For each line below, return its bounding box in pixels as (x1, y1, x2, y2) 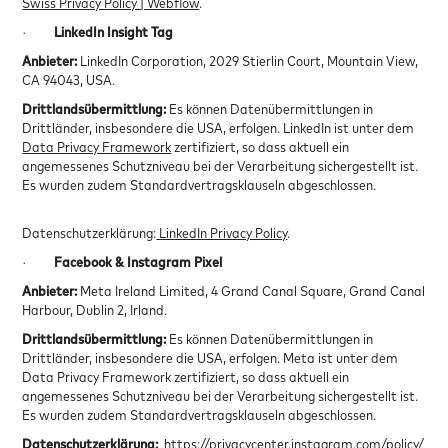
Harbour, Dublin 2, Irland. (22, 300, 168, 318)
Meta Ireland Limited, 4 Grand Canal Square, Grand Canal (80, 281, 426, 299)
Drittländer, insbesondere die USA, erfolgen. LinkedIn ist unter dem (22, 118, 415, 136)
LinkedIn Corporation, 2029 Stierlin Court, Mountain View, (80, 51, 419, 69)
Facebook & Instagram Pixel (54, 252, 223, 270)
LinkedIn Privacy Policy (156, 223, 288, 241)
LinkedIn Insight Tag (54, 22, 174, 40)
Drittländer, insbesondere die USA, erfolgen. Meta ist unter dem (22, 348, 399, 366)
